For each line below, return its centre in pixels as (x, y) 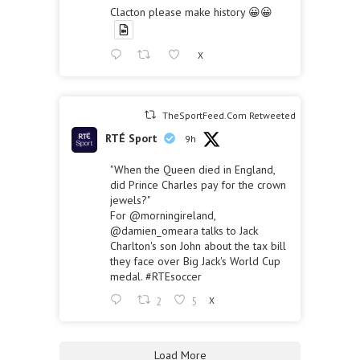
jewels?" (130, 200)
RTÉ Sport (131, 139)
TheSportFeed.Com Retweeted (229, 116)
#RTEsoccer (174, 277)
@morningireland (172, 216)
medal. (128, 277)
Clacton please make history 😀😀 (191, 12)
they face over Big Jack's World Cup (195, 262)
